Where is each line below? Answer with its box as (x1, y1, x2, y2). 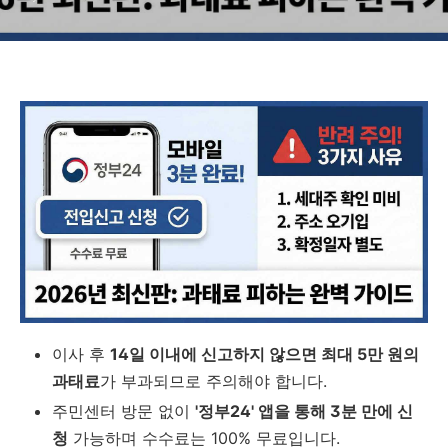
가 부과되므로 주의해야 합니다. (100, 371, 327, 391)
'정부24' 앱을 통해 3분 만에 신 (195, 401, 413, 421)
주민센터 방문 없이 (52, 401, 195, 421)
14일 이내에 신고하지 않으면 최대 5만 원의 (110, 344, 419, 364)
